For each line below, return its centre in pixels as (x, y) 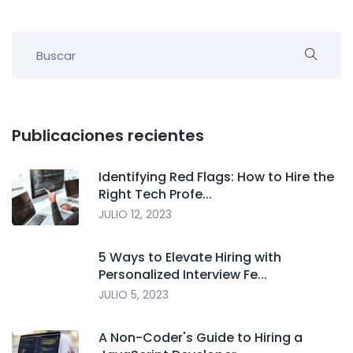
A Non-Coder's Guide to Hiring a (201, 338)
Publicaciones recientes (108, 136)
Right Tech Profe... (155, 195)
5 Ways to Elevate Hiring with (190, 258)
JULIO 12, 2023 (135, 215)
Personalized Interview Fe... (183, 275)
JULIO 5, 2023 (134, 295)
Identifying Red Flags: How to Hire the (216, 177)
